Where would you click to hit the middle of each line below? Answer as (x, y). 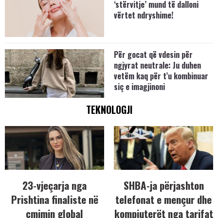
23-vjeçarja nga (54, 185)
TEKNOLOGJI (109, 110)
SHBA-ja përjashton (163, 185)
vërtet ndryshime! (144, 15)
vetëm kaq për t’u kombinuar (161, 76)
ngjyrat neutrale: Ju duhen (157, 65)
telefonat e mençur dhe (163, 200)
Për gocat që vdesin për (153, 55)
